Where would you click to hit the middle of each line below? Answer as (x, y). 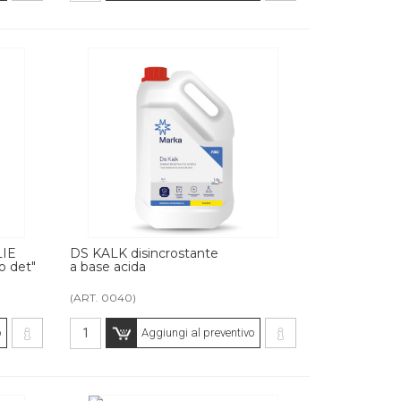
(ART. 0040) (103, 297)
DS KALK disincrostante (145, 253)
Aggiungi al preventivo (197, 332)
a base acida (108, 266)
